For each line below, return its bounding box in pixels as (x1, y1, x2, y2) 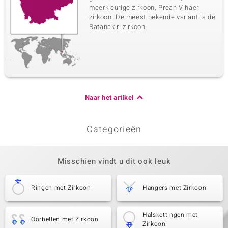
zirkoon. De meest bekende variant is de (89, 12, 216, 22)
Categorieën (86, 123, 142, 136)
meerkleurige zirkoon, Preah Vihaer (89, 3, 199, 12)
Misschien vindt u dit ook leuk (57, 156, 171, 167)
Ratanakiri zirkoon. (89, 22, 148, 32)
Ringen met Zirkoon (31, 183, 91, 192)
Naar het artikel (84, 93, 134, 102)
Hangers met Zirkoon (142, 183, 207, 192)
